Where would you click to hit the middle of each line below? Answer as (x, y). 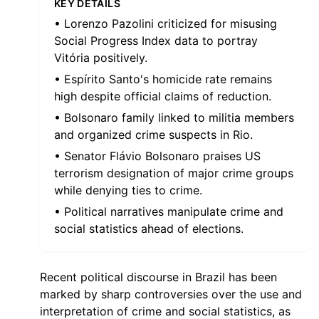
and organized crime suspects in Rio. (153, 135)
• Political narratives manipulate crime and (169, 211)
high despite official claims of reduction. (163, 96)
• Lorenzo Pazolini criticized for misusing (166, 23)
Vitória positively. (101, 58)
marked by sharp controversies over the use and (171, 294)
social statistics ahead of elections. (149, 229)
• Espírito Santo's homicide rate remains (163, 79)
